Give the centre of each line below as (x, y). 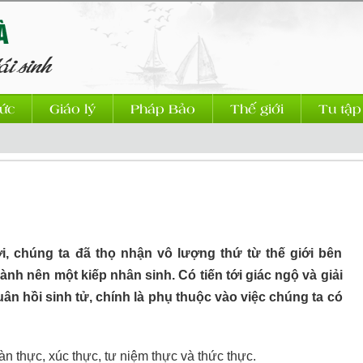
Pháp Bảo (162, 108)
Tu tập (340, 108)
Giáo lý (72, 108)
